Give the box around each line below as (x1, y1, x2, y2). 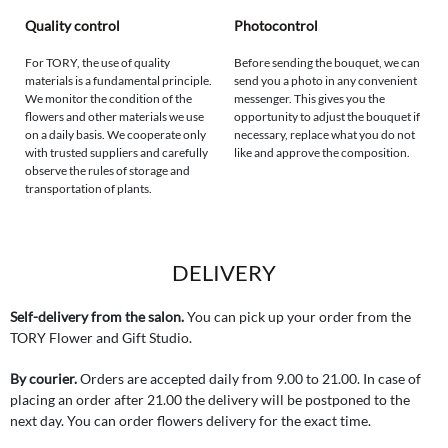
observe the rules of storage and (25, 163, 190, 179)
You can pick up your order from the (184, 308, 411, 326)
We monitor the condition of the (25, 91, 192, 107)
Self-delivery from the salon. (10, 308, 184, 326)
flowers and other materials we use (25, 109, 204, 125)
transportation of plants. (25, 181, 152, 197)
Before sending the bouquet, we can (234, 55, 420, 71)
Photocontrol (234, 17, 318, 35)
